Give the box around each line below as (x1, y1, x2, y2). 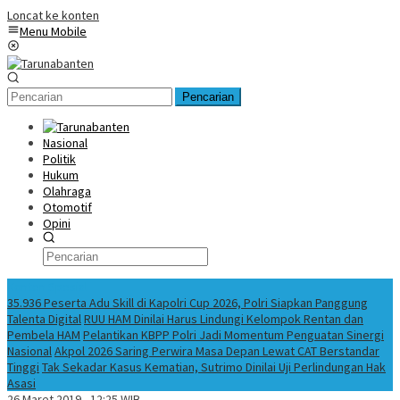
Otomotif (43, 199, 92, 215)
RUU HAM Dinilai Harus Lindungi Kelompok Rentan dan (84, 311, 363, 327)
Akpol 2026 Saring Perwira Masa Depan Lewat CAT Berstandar (54, 343, 379, 359)
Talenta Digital (7, 311, 81, 327)
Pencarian (182, 90, 234, 104)
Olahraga (43, 183, 91, 199)
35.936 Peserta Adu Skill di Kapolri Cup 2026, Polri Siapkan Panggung (7, 295, 368, 311)
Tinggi (7, 359, 39, 375)
